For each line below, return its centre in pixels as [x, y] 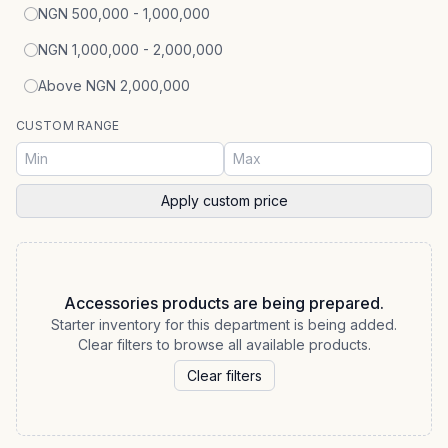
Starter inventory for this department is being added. [224, 324]
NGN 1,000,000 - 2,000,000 [130, 49]
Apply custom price [224, 200]
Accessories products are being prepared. [224, 303]
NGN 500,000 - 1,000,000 [124, 13]
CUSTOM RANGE [68, 125]
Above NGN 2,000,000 [114, 85]
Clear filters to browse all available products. [224, 344]
